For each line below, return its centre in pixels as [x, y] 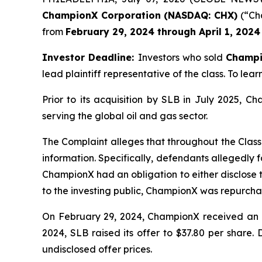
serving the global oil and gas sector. [125, 116]
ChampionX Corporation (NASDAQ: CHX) [140, 15]
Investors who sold [182, 57]
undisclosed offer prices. [97, 249]
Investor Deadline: [90, 57]
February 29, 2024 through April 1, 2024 [163, 31]
